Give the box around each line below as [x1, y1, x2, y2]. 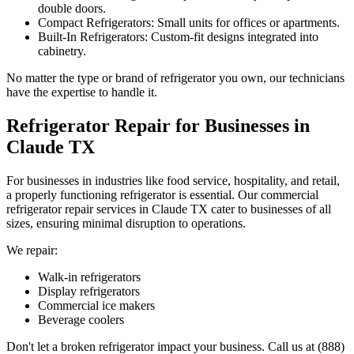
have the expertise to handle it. [6, 85, 157, 100]
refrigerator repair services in [6, 201, 152, 216]
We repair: [6, 243, 58, 257]
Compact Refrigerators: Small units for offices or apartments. [38, 16, 340, 30]
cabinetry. [38, 44, 86, 58]
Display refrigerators [38, 284, 140, 298]
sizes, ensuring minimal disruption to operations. [6, 216, 246, 230]
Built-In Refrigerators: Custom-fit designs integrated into [38, 30, 318, 44]
